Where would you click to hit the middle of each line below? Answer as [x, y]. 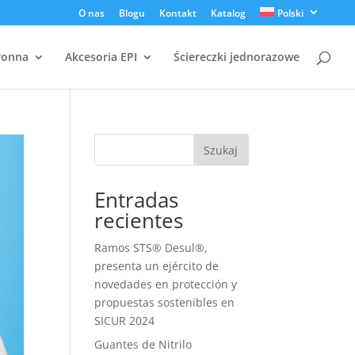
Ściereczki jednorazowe [237, 57]
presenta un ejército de [157, 266]
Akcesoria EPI [101, 57]
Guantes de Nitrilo [143, 344]
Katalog [229, 13]
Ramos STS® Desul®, [151, 248]
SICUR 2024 [125, 321]
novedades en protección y [166, 284]
